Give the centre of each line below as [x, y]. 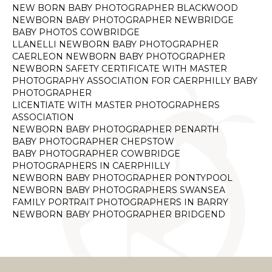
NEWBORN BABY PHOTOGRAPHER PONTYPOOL [122, 178]
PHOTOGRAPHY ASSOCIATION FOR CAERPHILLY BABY [135, 81]
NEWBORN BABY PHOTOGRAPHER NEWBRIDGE [123, 20]
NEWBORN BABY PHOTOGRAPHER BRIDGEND [119, 214]
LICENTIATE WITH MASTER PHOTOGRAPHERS [116, 105]
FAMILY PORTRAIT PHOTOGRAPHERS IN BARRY [120, 202]
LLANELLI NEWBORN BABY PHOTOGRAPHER [115, 44]
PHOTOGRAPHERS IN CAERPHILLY [91, 166]
